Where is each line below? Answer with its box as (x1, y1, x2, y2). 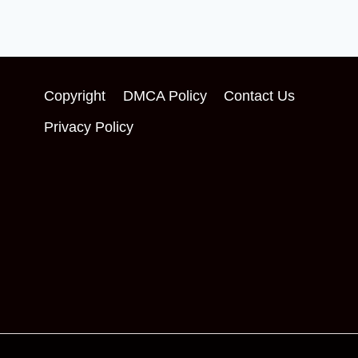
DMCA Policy (122, 88, 207, 105)
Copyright (44, 88, 106, 105)
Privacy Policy (44, 119, 134, 136)
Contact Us (224, 88, 296, 105)
